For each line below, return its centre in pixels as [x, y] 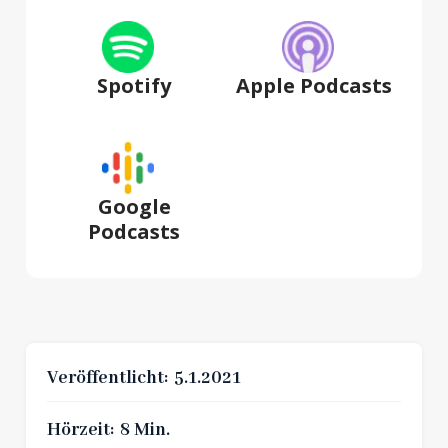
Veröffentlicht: [107, 379]
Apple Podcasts [314, 86]
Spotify [134, 86]
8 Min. [144, 430]
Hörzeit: [80, 430]
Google [134, 206]
